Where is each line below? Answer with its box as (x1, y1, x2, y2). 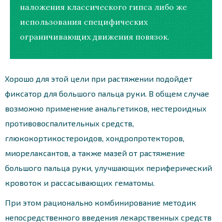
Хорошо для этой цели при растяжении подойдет (5, 73, 192, 83)
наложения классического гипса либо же (20, 1, 187, 12)
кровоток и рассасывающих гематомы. (5, 177, 155, 187)
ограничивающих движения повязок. (20, 31, 169, 42)
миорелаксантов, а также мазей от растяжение (5, 148, 185, 158)
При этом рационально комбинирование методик (5, 197, 196, 207)
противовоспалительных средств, (5, 118, 134, 128)
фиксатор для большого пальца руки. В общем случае (5, 88, 209, 98)
